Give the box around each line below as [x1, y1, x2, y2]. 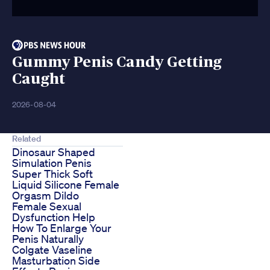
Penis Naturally [12, 232, 84, 246]
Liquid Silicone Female [12, 178, 119, 192]
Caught [12, 72, 65, 87]
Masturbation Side [12, 254, 100, 268]
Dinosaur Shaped [12, 145, 95, 159]
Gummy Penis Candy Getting [12, 55, 222, 71]
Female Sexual [12, 199, 81, 213]
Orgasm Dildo [12, 189, 79, 202]
